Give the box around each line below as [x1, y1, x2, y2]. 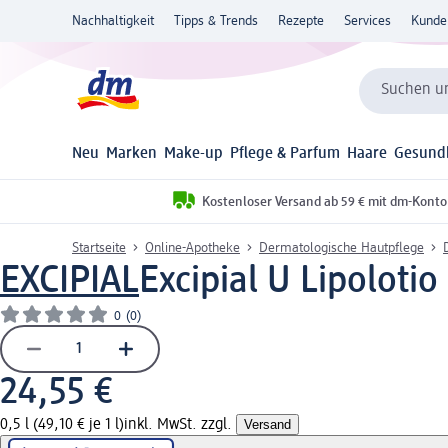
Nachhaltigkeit [72, 14, 154, 28]
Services [344, 14, 391, 28]
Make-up [164, 146, 224, 163]
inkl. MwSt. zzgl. [124, 416, 236, 433]
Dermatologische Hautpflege [259, 240, 424, 255]
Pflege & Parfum [230, 146, 341, 163]
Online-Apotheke [145, 240, 240, 255]
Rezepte [278, 14, 324, 28]
